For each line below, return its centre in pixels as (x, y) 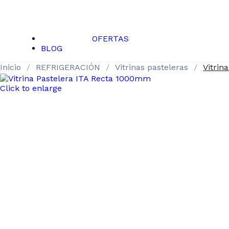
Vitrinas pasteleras (153, 67)
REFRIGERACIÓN (69, 67)
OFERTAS (110, 39)
